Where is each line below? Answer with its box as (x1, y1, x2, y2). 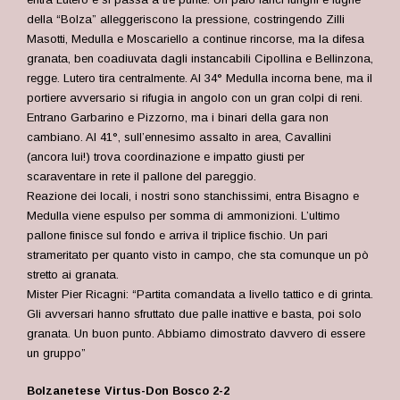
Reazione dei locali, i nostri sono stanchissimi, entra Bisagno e (27, 189, 359, 203)
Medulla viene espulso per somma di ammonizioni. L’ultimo (27, 209, 340, 222)
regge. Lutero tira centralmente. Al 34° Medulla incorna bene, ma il (27, 71, 372, 85)
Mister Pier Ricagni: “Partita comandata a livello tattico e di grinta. (27, 287, 373, 301)
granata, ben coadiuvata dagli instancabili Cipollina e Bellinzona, (27, 52, 373, 65)
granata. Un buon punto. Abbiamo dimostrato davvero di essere (27, 327, 365, 340)
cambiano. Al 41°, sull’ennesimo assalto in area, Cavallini (27, 130, 331, 144)
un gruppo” (27, 346, 86, 360)
